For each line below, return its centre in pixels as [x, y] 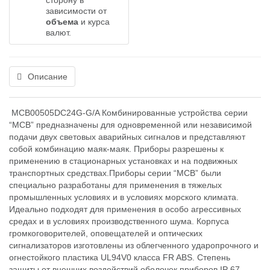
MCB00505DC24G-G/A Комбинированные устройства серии [128, 113]
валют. [58, 33]
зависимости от [76, 11]
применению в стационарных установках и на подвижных [123, 161]
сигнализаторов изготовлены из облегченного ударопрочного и [134, 245]
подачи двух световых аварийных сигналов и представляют [127, 137]
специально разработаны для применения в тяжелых [115, 185]
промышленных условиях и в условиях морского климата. [124, 197]
